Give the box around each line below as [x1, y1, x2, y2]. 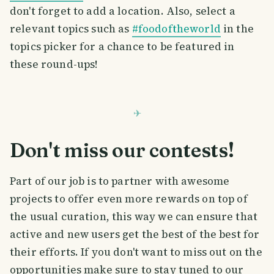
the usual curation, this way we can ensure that [10, 209, 258, 224]
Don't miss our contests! [10, 138, 234, 162]
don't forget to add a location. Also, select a [10, 4, 235, 19]
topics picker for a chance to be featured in [10, 39, 235, 54]
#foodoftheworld [131, 21, 221, 37]
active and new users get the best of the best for [10, 227, 260, 242]
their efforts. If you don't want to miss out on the [10, 245, 262, 260]
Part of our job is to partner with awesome [10, 174, 230, 189]
